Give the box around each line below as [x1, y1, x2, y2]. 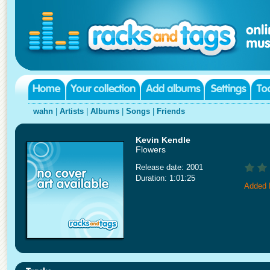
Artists [60, 107, 84, 116]
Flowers [136, 145, 166, 154]
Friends [157, 107, 185, 116]
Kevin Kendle [136, 135, 190, 145]
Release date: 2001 [136, 163, 203, 172]
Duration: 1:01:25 [136, 174, 195, 183]
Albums [90, 107, 119, 116]
